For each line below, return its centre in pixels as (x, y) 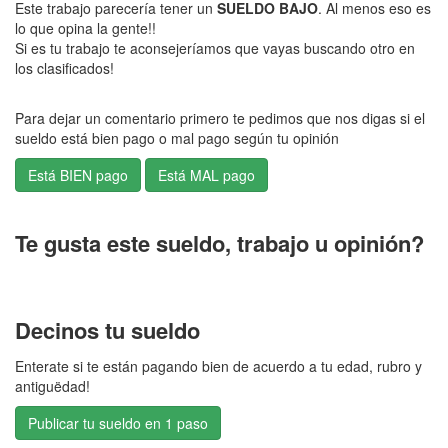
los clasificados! (64, 68)
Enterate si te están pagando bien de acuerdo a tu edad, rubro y (218, 366)
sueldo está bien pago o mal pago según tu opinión (177, 138)
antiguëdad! (52, 386)
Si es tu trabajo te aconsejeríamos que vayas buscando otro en (215, 48)
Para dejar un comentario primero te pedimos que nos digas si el (220, 118)
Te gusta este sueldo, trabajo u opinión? (219, 243)
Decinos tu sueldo (107, 330)
